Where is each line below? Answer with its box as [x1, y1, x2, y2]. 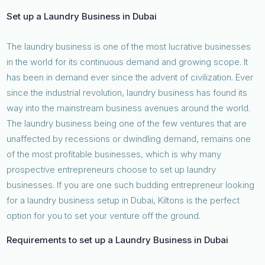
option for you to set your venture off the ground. [7, 209, 201, 221]
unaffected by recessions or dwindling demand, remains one [7, 132, 251, 144]
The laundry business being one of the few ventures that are [7, 117, 247, 129]
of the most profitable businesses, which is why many [7, 148, 222, 160]
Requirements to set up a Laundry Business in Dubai [7, 234, 229, 245]
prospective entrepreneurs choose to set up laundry [7, 163, 216, 175]
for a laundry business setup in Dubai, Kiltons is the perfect [7, 194, 240, 206]
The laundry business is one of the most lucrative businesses [7, 40, 251, 52]
